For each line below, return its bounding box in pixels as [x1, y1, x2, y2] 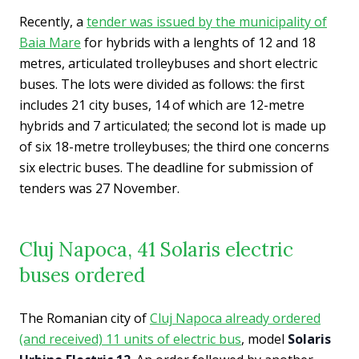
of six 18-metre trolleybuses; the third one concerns [19, 138, 329, 155]
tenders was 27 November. [19, 179, 179, 197]
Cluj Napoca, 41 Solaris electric [19, 237, 293, 262]
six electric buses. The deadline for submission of [19, 159, 313, 176]
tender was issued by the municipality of [87, 13, 327, 30]
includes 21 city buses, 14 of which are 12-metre [19, 96, 305, 114]
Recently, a [19, 13, 87, 30]
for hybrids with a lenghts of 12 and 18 [81, 34, 316, 51]
